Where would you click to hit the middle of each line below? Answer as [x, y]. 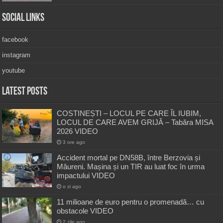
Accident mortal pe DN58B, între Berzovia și [129, 157]
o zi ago [72, 186]
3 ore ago [74, 142]
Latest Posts [25, 92]
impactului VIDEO [86, 175]
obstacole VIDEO [85, 211]
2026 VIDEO [78, 131]
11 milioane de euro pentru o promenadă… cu [131, 202]
